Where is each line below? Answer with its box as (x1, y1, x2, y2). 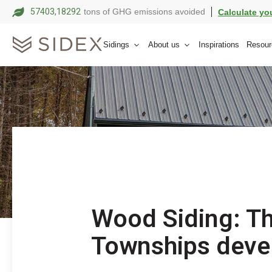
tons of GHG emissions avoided (84, 7, 205, 17)
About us (148, 40, 180, 49)
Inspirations (199, 40, 239, 49)
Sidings (103, 40, 129, 49)
